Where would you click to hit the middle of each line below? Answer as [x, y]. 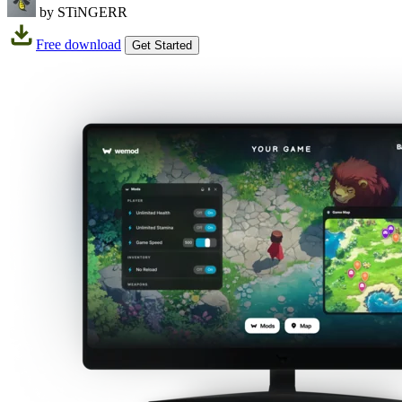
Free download [79, 44]
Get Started [162, 45]
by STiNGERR [83, 12]
